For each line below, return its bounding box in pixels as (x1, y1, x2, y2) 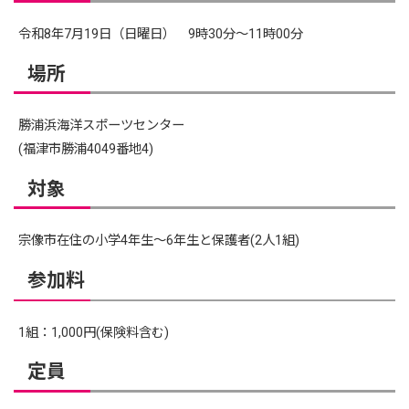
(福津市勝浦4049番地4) (18, 142, 154, 158)
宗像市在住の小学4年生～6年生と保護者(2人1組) (18, 233, 300, 249)
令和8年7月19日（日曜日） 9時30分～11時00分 (18, 26, 304, 42)
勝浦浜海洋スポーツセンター (18, 118, 185, 134)
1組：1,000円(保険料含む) (18, 324, 170, 341)
